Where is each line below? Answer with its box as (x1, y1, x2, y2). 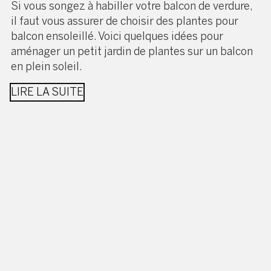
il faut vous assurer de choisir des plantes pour (11, 14, 238, 28)
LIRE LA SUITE (11, 85, 83, 99)
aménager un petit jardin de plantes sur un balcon (11, 44, 253, 58)
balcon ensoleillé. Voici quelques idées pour (11, 29, 223, 43)
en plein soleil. (11, 59, 82, 73)
